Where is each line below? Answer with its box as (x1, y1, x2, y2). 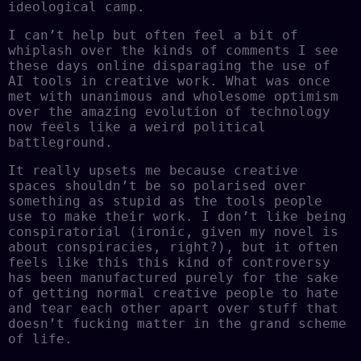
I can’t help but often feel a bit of (8, 27, 298, 43)
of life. (8, 330, 73, 346)
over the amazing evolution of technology (8, 103, 330, 119)
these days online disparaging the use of (8, 57, 330, 73)
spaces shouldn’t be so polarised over (8, 177, 306, 193)
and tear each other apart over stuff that (8, 300, 338, 316)
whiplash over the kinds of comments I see (8, 42, 338, 58)
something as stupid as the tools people (8, 193, 322, 209)
